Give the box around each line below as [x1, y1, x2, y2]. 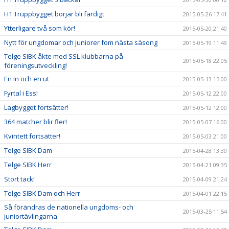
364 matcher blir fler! [4, 117, 67, 126]
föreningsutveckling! [4, 61, 67, 70]
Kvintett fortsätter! [4, 131, 60, 141]
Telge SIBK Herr [4, 160, 52, 169]
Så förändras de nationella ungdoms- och [4, 202, 133, 212]
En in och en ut [4, 74, 49, 83]
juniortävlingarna [4, 212, 57, 221]
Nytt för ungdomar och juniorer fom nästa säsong [4, 38, 157, 47]
